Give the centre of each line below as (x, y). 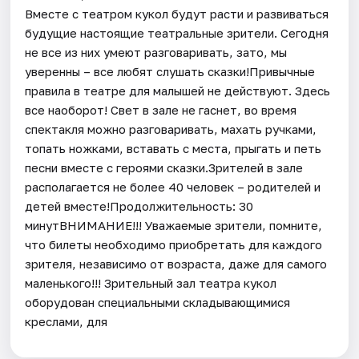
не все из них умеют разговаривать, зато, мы (156, 52)
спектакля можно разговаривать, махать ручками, (171, 129)
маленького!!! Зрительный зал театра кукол (151, 282)
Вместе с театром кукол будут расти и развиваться (177, 13)
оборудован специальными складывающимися (158, 302)
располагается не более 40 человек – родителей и (173, 186)
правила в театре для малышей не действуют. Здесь (178, 90)
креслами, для (67, 321)
